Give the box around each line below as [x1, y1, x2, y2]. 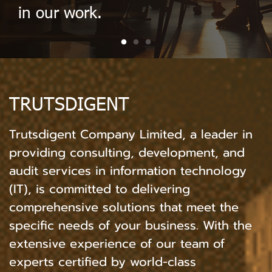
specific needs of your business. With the [9, 216, 252, 234]
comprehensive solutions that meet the [9, 198, 239, 216]
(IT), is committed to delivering [9, 180, 190, 198]
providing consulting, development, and [9, 143, 245, 161]
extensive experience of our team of [9, 234, 225, 253]
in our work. [18, 2, 102, 22]
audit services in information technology [9, 161, 246, 180]
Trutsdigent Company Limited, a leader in [9, 125, 253, 143]
